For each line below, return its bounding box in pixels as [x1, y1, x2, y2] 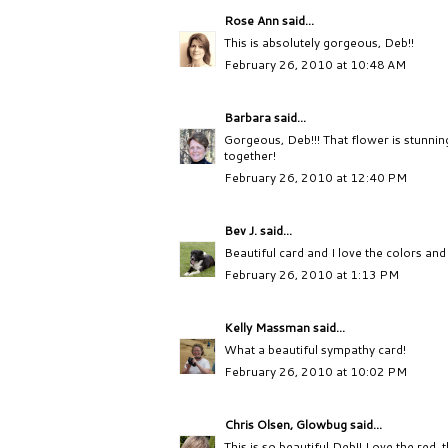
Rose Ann [224, 12, 279, 30]
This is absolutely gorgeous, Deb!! [224, 34, 414, 52]
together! [224, 147, 276, 165]
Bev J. [224, 222, 257, 240]
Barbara [224, 109, 271, 127]
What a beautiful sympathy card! [224, 341, 406, 359]
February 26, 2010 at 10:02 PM [224, 363, 407, 381]
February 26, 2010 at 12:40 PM [224, 169, 407, 187]
